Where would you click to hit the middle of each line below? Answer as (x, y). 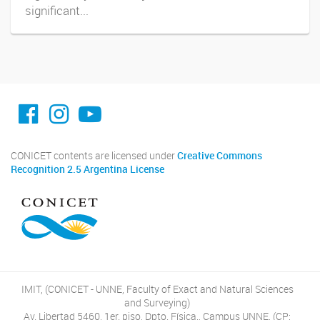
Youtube (120, 101)
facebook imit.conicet (79, 101)
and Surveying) (157, 302)
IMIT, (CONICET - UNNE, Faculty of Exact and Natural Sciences (157, 289)
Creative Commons (220, 155)
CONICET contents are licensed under (94, 155)
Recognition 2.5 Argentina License (87, 169)
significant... (57, 10)
